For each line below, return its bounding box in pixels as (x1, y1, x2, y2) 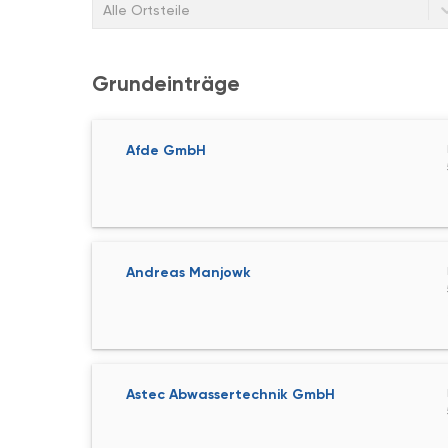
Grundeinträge (92, 71, 240, 97)
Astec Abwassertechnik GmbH (126, 386, 335, 403)
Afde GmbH (126, 142, 206, 159)
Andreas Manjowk (126, 264, 251, 281)
